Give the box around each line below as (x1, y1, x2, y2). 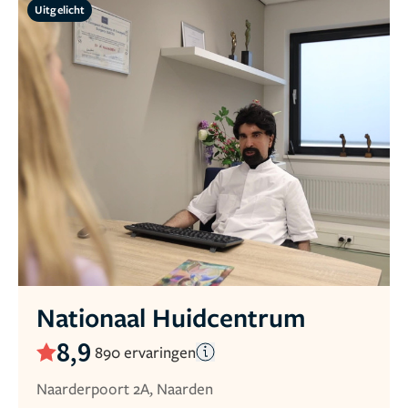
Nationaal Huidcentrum (36, 300, 306, 335)
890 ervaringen (95, 341, 196, 362)
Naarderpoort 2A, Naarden (36, 378, 213, 400)
